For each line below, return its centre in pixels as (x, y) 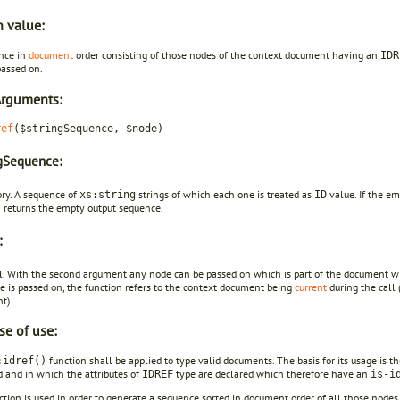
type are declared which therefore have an (272, 373)
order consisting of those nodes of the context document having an (227, 55)
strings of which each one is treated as (225, 194)
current (311, 287)
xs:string (108, 194)
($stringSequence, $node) (88, 128)
